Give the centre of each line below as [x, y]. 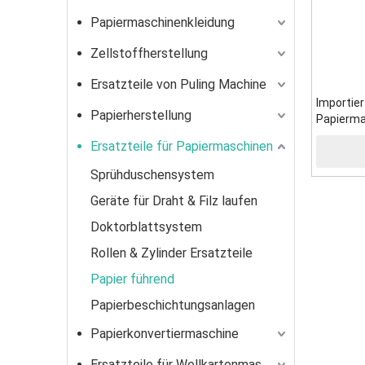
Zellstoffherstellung [149, 53]
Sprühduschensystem [152, 175]
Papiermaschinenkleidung [163, 22]
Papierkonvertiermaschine [165, 334]
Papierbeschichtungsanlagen [173, 305]
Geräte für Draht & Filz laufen [174, 201]
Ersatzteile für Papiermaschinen [182, 146]
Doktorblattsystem [146, 227]
